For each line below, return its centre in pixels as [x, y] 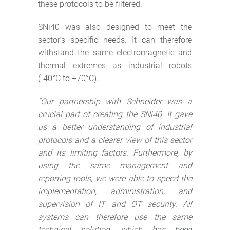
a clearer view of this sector [140, 140]
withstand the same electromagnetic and [115, 52]
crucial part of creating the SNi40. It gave [115, 114]
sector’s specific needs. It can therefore [115, 40]
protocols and [63, 140]
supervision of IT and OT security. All [115, 204]
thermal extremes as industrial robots [115, 65]
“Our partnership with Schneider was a [115, 101]
